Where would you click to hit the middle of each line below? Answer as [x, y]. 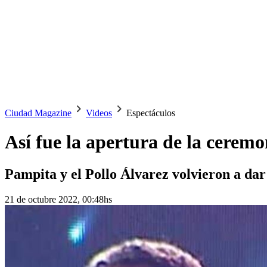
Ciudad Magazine [38, 113]
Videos [99, 113]
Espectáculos [151, 113]
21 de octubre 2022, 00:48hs [58, 199]
